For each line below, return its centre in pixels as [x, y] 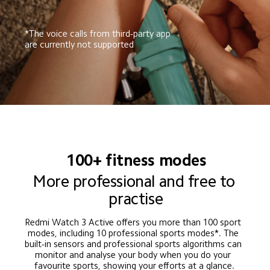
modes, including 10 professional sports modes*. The [134, 233]
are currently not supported [80, 44]
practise [136, 199]
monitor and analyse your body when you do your [134, 254]
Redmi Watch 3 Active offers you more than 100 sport [134, 222]
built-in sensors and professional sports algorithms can [134, 243]
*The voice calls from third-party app [99, 33]
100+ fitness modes [137, 160]
